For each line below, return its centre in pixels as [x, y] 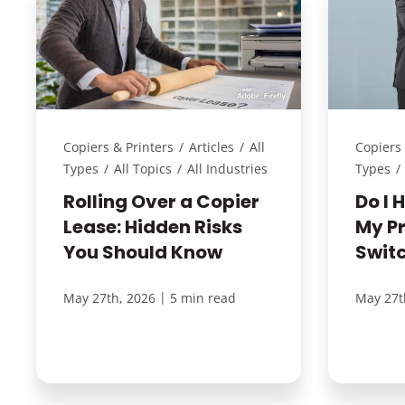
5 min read [202, 298]
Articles [211, 147]
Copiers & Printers [118, 147]
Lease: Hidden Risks [152, 227]
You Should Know [142, 253]
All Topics [142, 169]
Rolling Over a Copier [161, 202]
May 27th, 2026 [109, 298]
